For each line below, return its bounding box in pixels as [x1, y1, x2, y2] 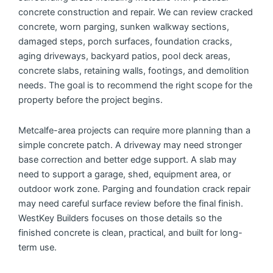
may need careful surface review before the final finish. [18, 197, 243, 209]
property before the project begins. [18, 94, 163, 106]
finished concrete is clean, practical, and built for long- [18, 227, 243, 238]
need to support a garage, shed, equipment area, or [18, 168, 231, 180]
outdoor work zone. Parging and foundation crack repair [18, 183, 250, 194]
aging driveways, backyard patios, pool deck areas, [18, 51, 230, 62]
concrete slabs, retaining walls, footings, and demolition [18, 65, 249, 77]
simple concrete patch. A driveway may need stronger [18, 139, 242, 151]
